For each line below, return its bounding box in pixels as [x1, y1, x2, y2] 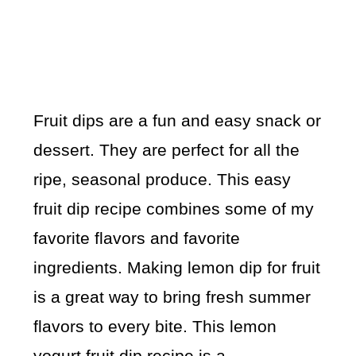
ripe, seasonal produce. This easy [33, 170, 292, 189]
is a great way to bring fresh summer [33, 288, 311, 307]
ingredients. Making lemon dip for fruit [33, 258, 321, 277]
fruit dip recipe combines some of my [33, 199, 315, 219]
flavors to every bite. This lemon [33, 317, 277, 336]
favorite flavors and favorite [33, 229, 241, 248]
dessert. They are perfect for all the [33, 141, 300, 160]
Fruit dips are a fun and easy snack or [33, 111, 322, 130]
